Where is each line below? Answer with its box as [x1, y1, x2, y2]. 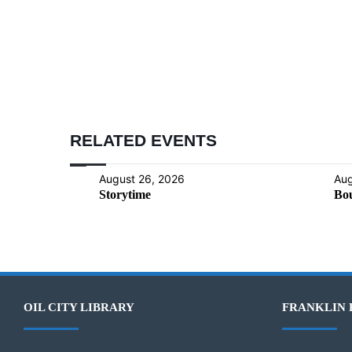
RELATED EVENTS [70, 130, 217, 149]
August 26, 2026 [99, 171, 185, 185]
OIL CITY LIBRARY [24, 300, 134, 313]
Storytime [99, 187, 151, 201]
